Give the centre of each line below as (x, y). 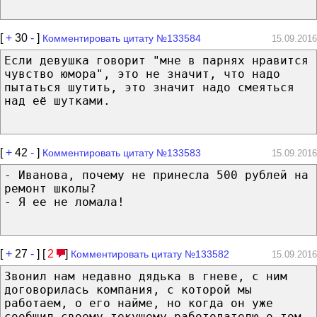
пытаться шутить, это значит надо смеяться (149, 87)
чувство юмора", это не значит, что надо (142, 74)
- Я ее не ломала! (64, 202)
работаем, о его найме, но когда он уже (139, 303)
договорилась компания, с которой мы (128, 289)
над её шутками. (57, 100)
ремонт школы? (50, 188)
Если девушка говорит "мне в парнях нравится (156, 60)
